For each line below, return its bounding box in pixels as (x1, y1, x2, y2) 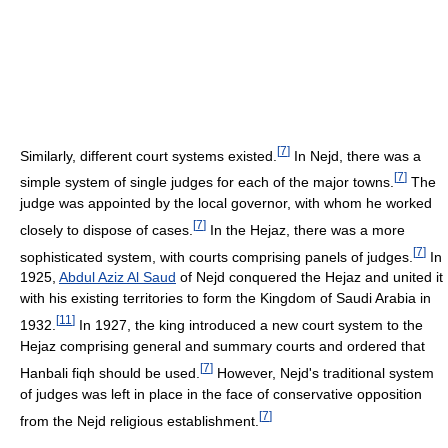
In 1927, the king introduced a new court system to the (75, 316, 423, 333)
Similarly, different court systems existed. (20, 147, 277, 164)
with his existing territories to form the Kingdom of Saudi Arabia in (20, 290, 431, 307)
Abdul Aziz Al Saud (59, 269, 176, 286)
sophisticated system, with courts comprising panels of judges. (20, 248, 413, 265)
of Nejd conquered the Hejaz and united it (176, 269, 443, 286)
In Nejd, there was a (290, 147, 421, 164)
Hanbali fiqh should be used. (20, 364, 200, 381)
